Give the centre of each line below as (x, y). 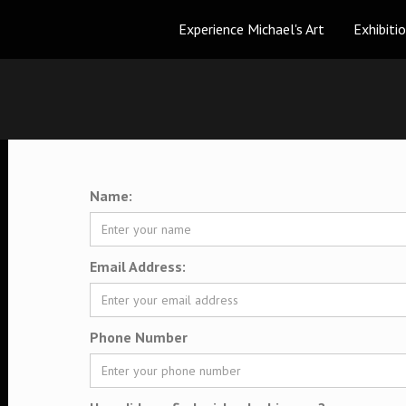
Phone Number (138, 337)
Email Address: (137, 266)
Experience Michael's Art (251, 29)
